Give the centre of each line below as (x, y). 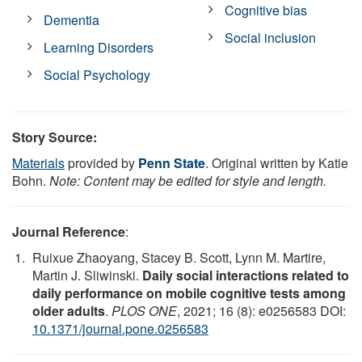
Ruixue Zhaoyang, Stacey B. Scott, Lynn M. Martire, (179, 257)
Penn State (172, 162)
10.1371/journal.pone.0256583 (120, 328)
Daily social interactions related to (246, 275)
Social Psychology (97, 74)
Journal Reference (69, 231)
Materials (38, 162)
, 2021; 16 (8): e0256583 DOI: (261, 310)
